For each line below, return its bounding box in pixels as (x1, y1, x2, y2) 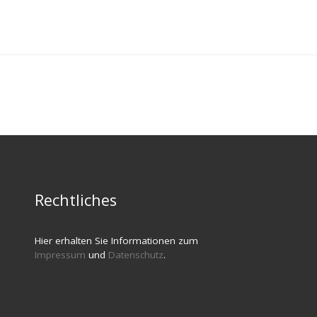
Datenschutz (108, 248, 163, 262)
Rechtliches (35, 190, 117, 211)
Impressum (35, 248, 86, 262)
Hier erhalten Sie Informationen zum (35, 234, 198, 248)
